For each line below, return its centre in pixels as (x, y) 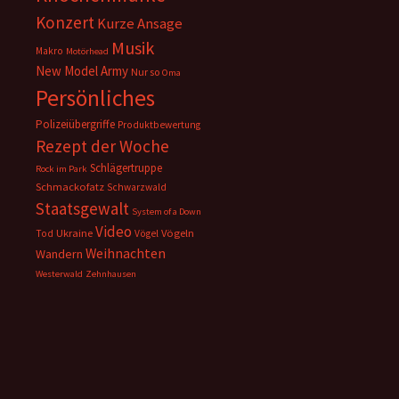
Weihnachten (126, 253)
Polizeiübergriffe (75, 124)
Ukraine (74, 233)
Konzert (65, 22)
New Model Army (82, 71)
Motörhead (87, 51)
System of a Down (167, 212)
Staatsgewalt (82, 208)
